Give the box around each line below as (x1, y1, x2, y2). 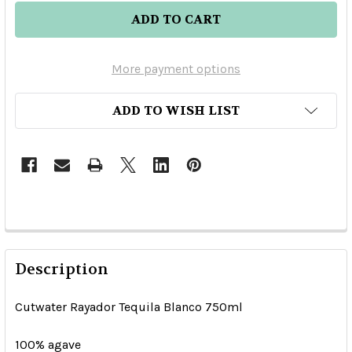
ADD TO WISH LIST (112, 102, 240, 119)
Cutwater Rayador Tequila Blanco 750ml (15, 299, 243, 315)
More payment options (112, 61, 240, 77)
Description (15, 259, 108, 280)
